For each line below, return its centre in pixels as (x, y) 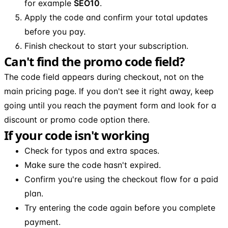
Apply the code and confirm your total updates (116, 17)
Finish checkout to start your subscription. (106, 46)
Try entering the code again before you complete (120, 207)
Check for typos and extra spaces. (92, 150)
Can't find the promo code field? (94, 61)
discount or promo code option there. (77, 119)
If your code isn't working (77, 135)
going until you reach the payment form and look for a (110, 105)
